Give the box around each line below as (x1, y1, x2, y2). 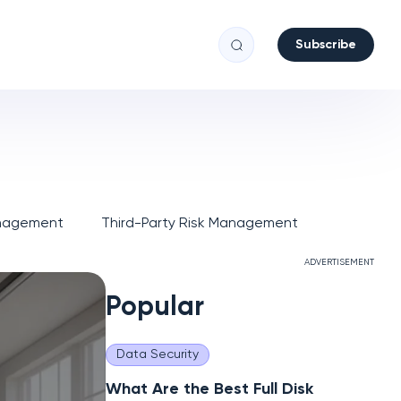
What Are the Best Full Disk (106, 381, 313, 397)
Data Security (116, 348, 199, 361)
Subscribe (295, 38, 356, 51)
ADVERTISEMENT (304, 258, 374, 267)
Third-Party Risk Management (101, 217, 298, 231)
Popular (106, 294, 204, 321)
